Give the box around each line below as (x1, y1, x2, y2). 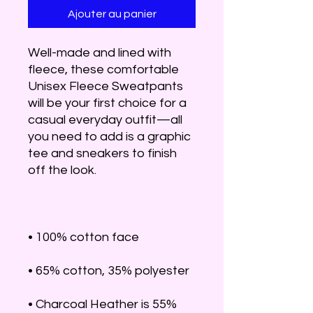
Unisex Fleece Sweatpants (28, 80, 183, 93)
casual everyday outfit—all (28, 113, 182, 126)
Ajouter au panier (67, 8, 156, 20)
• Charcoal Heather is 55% (28, 298, 177, 311)
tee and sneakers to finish (28, 147, 177, 160)
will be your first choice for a (28, 96, 187, 110)
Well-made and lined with (28, 46, 171, 59)
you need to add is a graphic (28, 130, 191, 143)
